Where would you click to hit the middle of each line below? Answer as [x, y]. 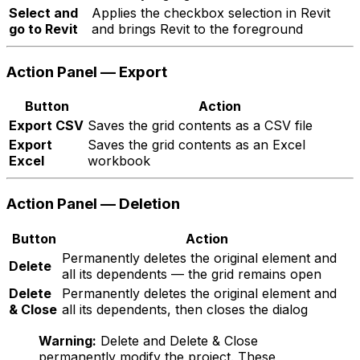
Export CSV [46, 126]
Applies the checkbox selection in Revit [211, 12]
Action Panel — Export [87, 72]
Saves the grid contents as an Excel [196, 145]
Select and [43, 12]
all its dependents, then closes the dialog [185, 309]
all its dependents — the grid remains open [192, 274]
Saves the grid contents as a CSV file [200, 126]
